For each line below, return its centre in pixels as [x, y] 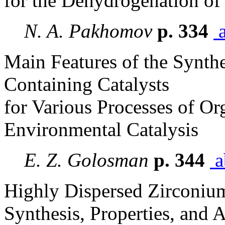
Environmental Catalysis [101, 129]
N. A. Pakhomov [88, 31]
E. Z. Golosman [86, 160]
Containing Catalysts [87, 84]
